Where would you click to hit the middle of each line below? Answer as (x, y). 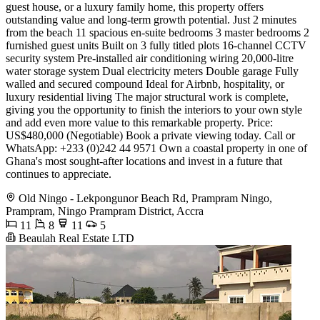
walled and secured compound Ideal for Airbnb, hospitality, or (145, 84)
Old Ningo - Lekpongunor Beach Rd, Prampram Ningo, (145, 198)
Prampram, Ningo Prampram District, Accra (105, 211)
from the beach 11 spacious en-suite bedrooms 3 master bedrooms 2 (157, 32)
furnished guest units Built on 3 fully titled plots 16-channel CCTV (156, 45)
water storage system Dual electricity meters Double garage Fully (152, 71)
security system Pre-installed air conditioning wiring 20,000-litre (150, 58)
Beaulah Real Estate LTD (75, 238)
